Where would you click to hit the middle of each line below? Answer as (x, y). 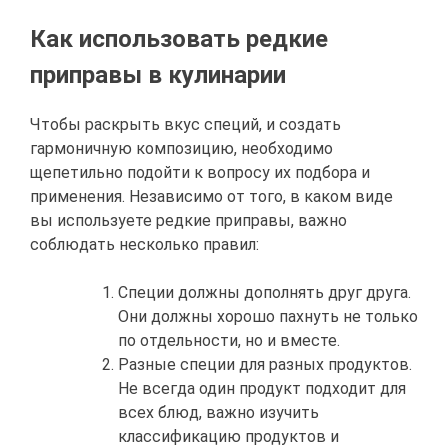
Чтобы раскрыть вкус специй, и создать (185, 124)
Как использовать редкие (179, 38)
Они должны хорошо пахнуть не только (268, 316)
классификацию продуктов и (228, 436)
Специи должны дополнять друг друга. (264, 292)
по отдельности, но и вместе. (229, 340)
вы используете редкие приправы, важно (188, 220)
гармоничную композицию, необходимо (181, 148)
